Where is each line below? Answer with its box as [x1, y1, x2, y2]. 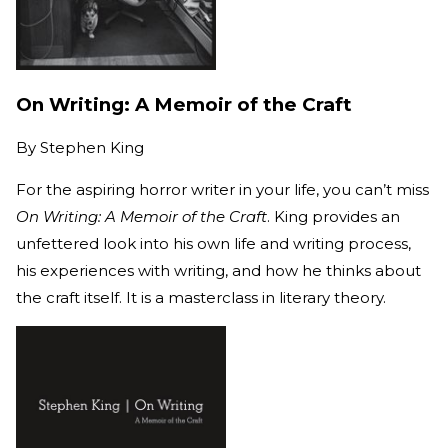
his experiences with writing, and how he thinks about [16, 261, 421, 281]
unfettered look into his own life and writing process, [16, 234, 411, 254]
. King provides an [267, 207, 400, 227]
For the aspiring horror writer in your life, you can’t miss [16, 180, 429, 200]
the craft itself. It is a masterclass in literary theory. [16, 288, 386, 308]
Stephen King [40, 138, 144, 158]
